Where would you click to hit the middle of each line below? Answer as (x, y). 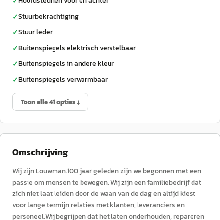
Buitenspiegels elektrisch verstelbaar (77, 48)
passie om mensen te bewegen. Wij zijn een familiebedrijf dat (107, 182)
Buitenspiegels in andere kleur (66, 64)
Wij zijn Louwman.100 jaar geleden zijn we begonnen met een (107, 171)
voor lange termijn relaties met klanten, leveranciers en (98, 205)
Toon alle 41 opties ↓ (50, 102)
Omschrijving (40, 152)
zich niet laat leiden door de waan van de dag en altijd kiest (104, 194)
